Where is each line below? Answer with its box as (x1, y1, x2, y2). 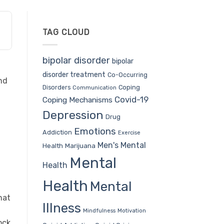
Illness (42, 199, 81, 216)
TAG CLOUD (42, 27, 90, 37)
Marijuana (64, 141, 95, 149)
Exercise (117, 129, 140, 136)
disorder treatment (42, 70, 105, 79)
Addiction (42, 128, 72, 136)
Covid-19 (114, 94, 148, 104)
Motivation (117, 207, 146, 214)
